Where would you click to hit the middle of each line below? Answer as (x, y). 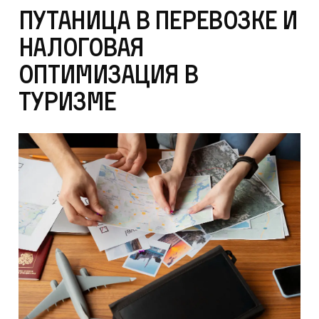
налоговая (81, 47)
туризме (67, 101)
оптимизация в (108, 74)
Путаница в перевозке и (158, 20)
